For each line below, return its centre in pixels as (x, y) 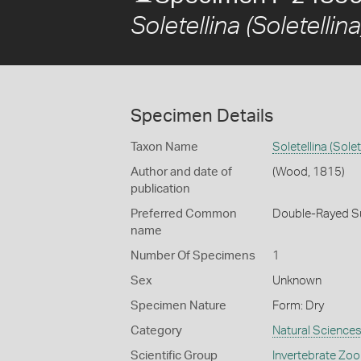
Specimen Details (202, 116)
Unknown (297, 281)
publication (160, 189)
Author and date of (181, 172)
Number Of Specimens (193, 256)
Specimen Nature (178, 306)
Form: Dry (298, 306)
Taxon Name (164, 147)
